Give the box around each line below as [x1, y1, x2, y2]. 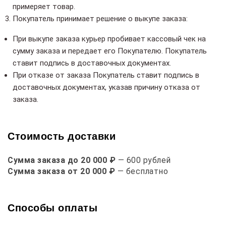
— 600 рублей [116, 155, 171, 165]
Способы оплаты [8, 202, 97, 214]
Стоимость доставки [8, 131, 116, 142]
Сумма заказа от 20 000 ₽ [8, 166, 115, 177]
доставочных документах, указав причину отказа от [13, 83, 200, 92]
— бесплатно [115, 166, 168, 177]
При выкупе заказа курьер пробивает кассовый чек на [13, 34, 206, 44]
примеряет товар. [13, 2, 75, 12]
